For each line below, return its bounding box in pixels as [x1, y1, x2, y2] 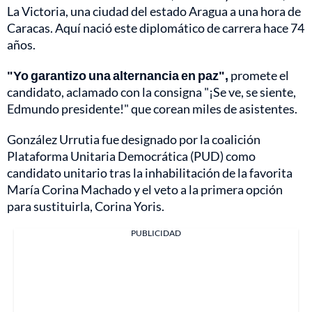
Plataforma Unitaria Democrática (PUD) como [7, 148, 256, 164]
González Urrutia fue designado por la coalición [7, 131, 260, 147]
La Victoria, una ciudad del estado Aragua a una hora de [7, 3, 301, 19]
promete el [228, 67, 289, 83]
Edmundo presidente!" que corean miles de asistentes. [7, 100, 297, 116]
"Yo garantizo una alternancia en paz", [7, 67, 228, 83]
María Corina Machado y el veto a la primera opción [7, 181, 283, 197]
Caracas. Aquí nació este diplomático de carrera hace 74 [7, 19, 304, 36]
